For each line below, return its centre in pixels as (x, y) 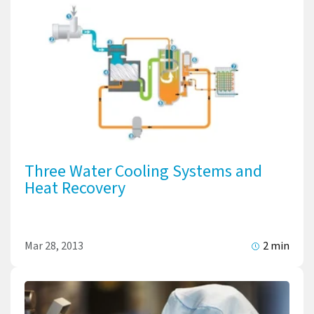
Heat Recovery (75, 188)
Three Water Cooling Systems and (143, 171)
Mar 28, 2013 (54, 246)
